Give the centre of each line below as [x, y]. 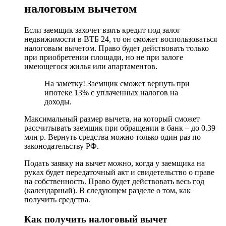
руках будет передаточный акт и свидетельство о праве [119, 172]
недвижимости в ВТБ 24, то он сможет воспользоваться [121, 39]
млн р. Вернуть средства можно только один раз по [112, 137]
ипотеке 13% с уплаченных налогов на [111, 92]
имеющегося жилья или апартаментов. [91, 66]
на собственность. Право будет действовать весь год [114, 181]
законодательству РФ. [62, 146]
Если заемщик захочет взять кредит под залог [102, 30]
